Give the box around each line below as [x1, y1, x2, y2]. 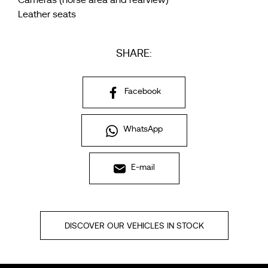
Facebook [122, 86, 161, 96]
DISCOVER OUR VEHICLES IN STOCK [64, 220, 204, 230]
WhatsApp [120, 124, 163, 134]
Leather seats [18, 9, 76, 20]
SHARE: [116, 47, 152, 59]
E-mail [128, 162, 155, 172]
